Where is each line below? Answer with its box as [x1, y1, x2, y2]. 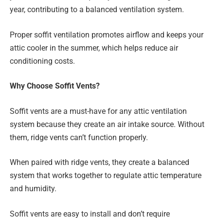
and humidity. [10, 184, 56, 194]
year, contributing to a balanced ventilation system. [10, 5, 184, 15]
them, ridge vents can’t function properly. [10, 132, 148, 142]
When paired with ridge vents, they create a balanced [10, 158, 189, 167]
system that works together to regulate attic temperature [10, 171, 201, 181]
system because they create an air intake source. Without [10, 119, 204, 129]
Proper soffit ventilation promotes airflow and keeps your [10, 30, 203, 39]
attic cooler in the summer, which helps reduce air [10, 43, 178, 53]
